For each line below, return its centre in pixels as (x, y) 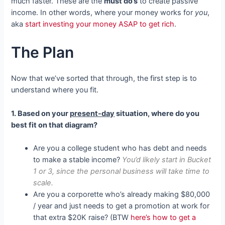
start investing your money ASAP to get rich (100, 24)
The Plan (43, 52)
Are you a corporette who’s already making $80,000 (122, 194)
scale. (43, 183)
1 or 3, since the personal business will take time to (122, 171)
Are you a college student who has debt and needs (120, 148)
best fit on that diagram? (54, 125)
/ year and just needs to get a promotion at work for (122, 206)
